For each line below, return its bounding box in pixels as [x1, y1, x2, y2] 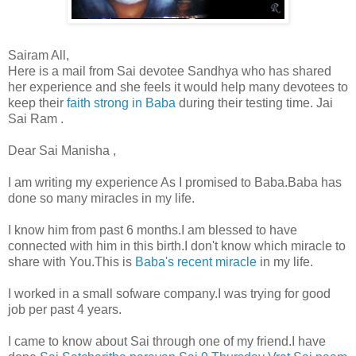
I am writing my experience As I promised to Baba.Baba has [8, 176, 342, 190]
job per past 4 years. [8, 303, 122, 317]
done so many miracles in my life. [8, 192, 195, 206]
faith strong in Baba [67, 96, 176, 110]
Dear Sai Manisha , [8, 144, 116, 158]
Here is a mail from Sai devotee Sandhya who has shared [8, 64, 331, 79]
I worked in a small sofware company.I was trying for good [8, 287, 331, 301]
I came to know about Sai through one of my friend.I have [8, 335, 326, 349]
